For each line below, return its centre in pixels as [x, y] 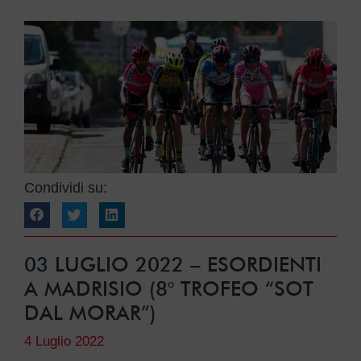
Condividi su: [66, 188]
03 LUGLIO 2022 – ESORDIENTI [173, 264]
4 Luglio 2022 [64, 341]
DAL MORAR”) [90, 312]
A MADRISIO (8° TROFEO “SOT [169, 288]
